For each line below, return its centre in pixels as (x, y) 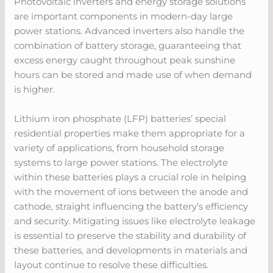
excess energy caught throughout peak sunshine (125, 60)
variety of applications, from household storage (119, 147)
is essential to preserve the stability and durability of (130, 235)
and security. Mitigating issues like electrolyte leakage (135, 221)
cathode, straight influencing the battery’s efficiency (131, 206)
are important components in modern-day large (124, 16)
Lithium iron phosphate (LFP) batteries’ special (120, 118)
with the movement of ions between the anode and (131, 191)
